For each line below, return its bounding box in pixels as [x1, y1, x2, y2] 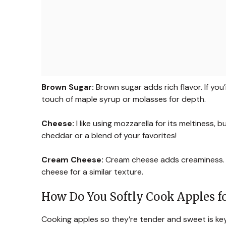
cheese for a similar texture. [41, 166, 143, 177]
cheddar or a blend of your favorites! [41, 130, 177, 141]
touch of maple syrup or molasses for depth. [41, 93, 206, 104]
